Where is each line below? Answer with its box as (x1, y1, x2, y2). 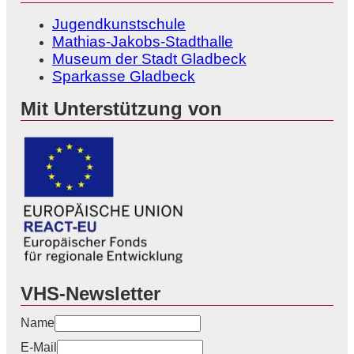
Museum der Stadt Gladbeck (52, 51, 247, 68)
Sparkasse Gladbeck (52, 68, 195, 85)
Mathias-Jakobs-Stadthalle (52, 33, 233, 51)
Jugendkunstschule (52, 16, 186, 33)
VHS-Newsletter (21, 283, 160, 305)
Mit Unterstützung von (21, 98, 222, 120)
